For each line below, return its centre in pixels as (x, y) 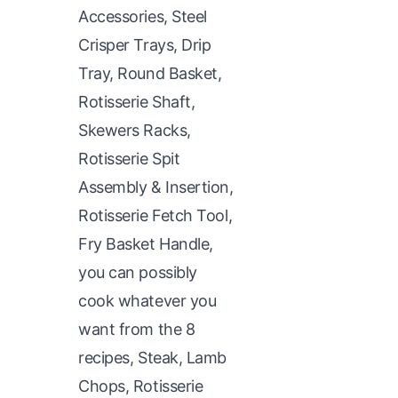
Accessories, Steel (143, 16)
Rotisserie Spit (129, 158)
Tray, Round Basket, (150, 73)
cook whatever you (147, 300)
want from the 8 (137, 329)
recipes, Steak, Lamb (153, 357)
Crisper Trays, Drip (145, 44)
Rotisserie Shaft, (137, 101)
